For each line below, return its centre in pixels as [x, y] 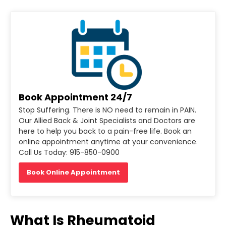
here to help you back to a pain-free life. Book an [105, 131]
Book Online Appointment [73, 173]
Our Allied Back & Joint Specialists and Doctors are [107, 121]
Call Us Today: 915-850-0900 [69, 153]
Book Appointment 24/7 [75, 97]
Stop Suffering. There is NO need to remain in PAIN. [107, 110]
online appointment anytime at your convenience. [108, 142]
